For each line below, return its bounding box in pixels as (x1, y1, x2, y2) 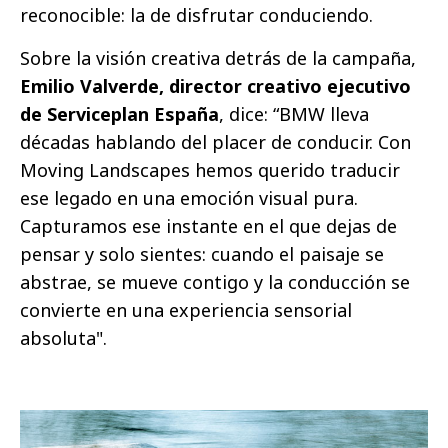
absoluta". (20, 325, 107, 350)
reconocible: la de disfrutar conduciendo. (20, 2, 373, 27)
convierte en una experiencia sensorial (20, 297, 352, 322)
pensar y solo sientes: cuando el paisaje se (20, 241, 384, 266)
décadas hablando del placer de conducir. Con (20, 129, 411, 154)
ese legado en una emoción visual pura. (20, 185, 358, 210)
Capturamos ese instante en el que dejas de (20, 213, 397, 238)
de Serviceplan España (20, 101, 219, 126)
